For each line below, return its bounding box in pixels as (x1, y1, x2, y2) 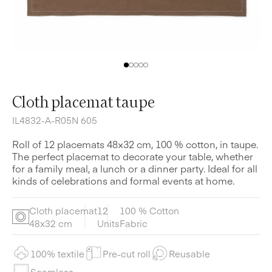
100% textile (30, 246, 84, 260)
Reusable (169, 246, 210, 260)
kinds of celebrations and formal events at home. (12, 174, 234, 188)
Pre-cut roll (103, 246, 151, 260)
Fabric (120, 217, 148, 230)
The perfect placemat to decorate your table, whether (12, 149, 253, 163)
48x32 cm (29, 217, 72, 230)
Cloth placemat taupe (12, 92, 155, 112)
